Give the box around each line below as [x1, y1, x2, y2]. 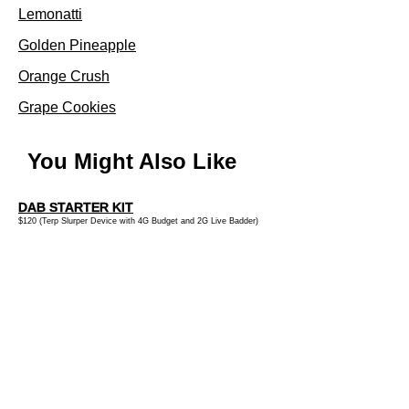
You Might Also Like [27, 148, 236, 173]
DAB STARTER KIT [18, 199, 133, 215]
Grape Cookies [18, 99, 116, 115]
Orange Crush [18, 68, 110, 84]
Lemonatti [18, 5, 82, 22]
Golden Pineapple [18, 37, 136, 53]
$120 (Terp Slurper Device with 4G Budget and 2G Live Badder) [18, 215, 258, 225]
